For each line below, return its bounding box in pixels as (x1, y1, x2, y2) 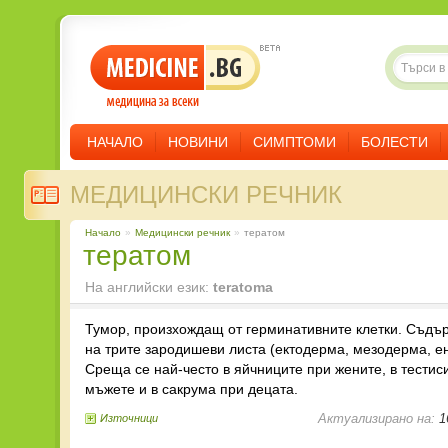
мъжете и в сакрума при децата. (85, 381, 298, 397)
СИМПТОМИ (253, 134, 336, 150)
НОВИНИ (168, 134, 228, 150)
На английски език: (85, 279, 213, 295)
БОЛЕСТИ (361, 134, 428, 150)
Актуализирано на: (318, 411, 435, 426)
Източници (100, 412, 158, 424)
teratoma (213, 279, 273, 295)
